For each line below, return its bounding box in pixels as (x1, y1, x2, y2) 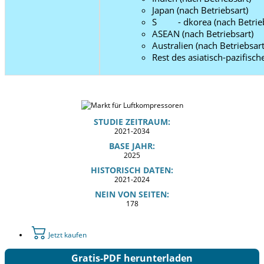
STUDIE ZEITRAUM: (94, 115, 170, 127)
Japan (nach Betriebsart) (152, 4, 248, 16)
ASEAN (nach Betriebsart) (152, 27, 253, 39)
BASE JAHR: (109, 140, 155, 151)
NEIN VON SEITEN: (95, 188, 169, 200)
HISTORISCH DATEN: (91, 164, 173, 176)
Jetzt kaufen (47, 229, 87, 240)
